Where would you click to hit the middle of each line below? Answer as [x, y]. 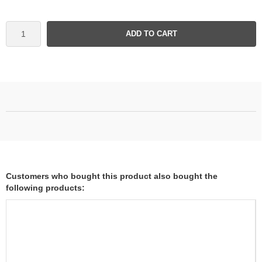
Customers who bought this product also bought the [112, 176]
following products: [45, 187]
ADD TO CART [151, 33]
